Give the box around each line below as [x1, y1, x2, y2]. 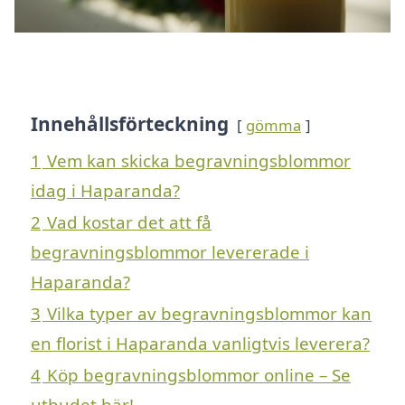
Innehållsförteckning [31, 110, 229, 137]
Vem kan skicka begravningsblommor [47, 148, 351, 172]
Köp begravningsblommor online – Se [47, 363, 351, 386]
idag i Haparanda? [31, 178, 180, 202]
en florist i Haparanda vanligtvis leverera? [31, 331, 370, 354]
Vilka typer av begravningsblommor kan [47, 301, 372, 325]
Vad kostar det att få [47, 210, 212, 233]
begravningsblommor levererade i [31, 240, 309, 263]
